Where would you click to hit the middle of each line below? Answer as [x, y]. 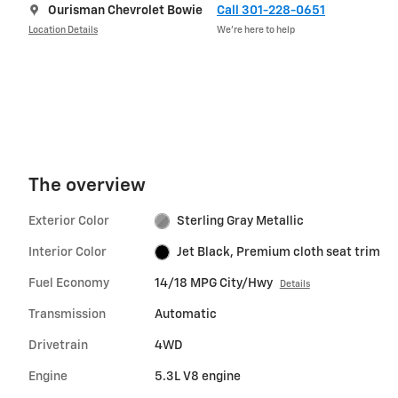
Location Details [63, 31]
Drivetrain [58, 345]
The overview [87, 186]
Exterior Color [69, 221]
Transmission [67, 314]
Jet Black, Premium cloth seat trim [279, 252]
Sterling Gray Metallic [241, 221]
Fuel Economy [69, 283]
